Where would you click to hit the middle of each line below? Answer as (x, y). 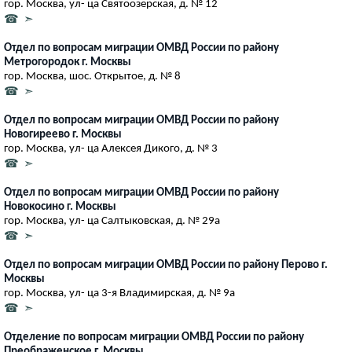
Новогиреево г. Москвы (63, 134)
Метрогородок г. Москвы (68, 62)
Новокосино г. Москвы (60, 207)
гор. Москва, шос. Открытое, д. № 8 (92, 76)
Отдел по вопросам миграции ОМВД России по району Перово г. (166, 265)
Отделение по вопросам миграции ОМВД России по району (154, 337)
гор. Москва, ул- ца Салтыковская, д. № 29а (112, 221)
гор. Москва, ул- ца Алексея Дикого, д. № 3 (111, 148)
